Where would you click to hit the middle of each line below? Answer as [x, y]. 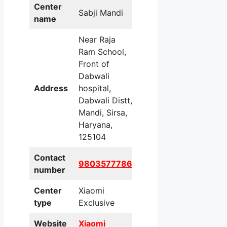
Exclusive [97, 203]
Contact [50, 158]
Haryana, [96, 125]
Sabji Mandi [101, 13]
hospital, [95, 88]
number [50, 170]
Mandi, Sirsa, [103, 113]
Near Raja [97, 40]
